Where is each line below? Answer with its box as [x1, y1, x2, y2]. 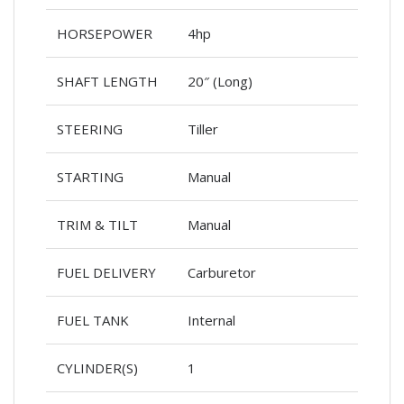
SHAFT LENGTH [57, 71, 158, 90]
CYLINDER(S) [57, 358, 138, 377]
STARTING [57, 167, 124, 186]
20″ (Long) [188, 71, 252, 90]
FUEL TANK [57, 310, 129, 329]
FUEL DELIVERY [57, 262, 156, 281]
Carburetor [188, 262, 256, 281]
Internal [188, 310, 235, 329]
